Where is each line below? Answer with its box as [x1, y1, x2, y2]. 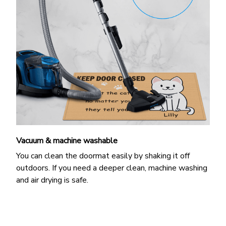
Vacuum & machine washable [16, 135, 118, 146]
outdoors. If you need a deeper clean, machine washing [16, 162, 207, 174]
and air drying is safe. [16, 175, 88, 186]
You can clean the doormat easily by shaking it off [16, 150, 190, 162]
